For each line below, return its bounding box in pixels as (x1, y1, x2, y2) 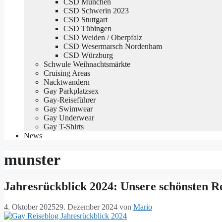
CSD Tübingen (63, 24, 111, 33)
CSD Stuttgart (63, 15, 108, 24)
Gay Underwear (44, 113, 94, 122)
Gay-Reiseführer (44, 95, 96, 104)
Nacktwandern (44, 77, 90, 86)
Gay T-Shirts (44, 122, 84, 131)
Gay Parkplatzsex (44, 86, 99, 95)
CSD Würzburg (63, 51, 113, 59)
